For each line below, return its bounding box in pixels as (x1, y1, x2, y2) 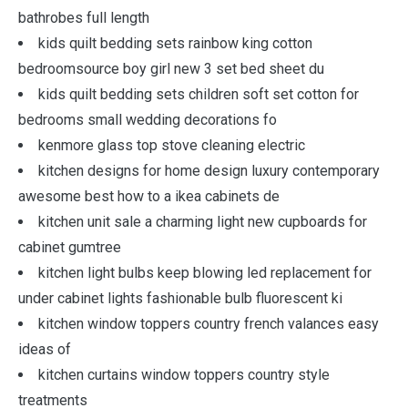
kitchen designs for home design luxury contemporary (38, 162, 380, 179)
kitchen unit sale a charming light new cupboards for (38, 213, 367, 230)
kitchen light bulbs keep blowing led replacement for (38, 264, 372, 281)
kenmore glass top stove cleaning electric (38, 137, 305, 154)
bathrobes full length (18, 9, 149, 26)
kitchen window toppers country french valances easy (38, 315, 379, 332)
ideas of (18, 341, 71, 358)
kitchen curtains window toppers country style (38, 366, 330, 383)
